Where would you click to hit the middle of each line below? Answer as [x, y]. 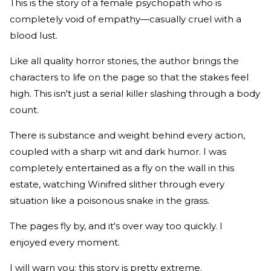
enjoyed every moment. [65, 242]
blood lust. [35, 35]
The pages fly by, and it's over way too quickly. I [116, 226]
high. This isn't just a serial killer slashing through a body [135, 93]
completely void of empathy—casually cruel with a [126, 19]
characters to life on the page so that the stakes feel [129, 77]
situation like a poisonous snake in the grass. [111, 200]
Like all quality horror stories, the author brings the [124, 60]
